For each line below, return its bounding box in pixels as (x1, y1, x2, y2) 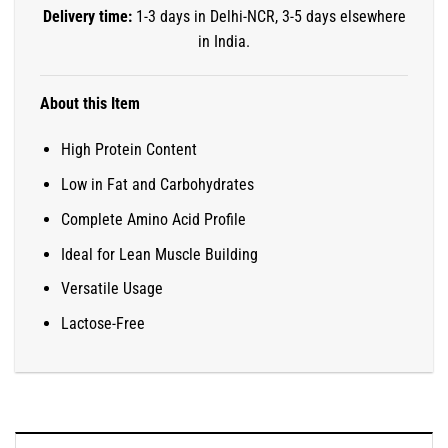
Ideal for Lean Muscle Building (61, 244, 258, 264)
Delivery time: (42, 7, 136, 27)
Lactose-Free (61, 313, 145, 333)
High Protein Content (61, 140, 197, 160)
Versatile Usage (61, 279, 163, 299)
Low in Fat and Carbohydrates (61, 175, 254, 195)
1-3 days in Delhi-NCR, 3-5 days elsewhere (135, 7, 406, 27)
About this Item (40, 94, 140, 114)
